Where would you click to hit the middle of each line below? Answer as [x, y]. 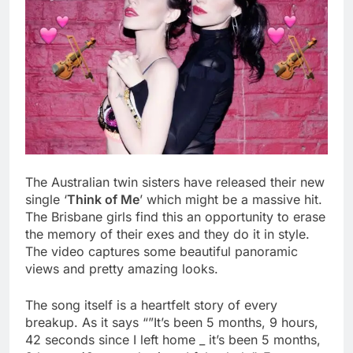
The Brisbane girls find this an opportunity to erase [175, 217]
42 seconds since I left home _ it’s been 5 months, [173, 340]
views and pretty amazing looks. [122, 269]
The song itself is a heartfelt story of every [151, 305]
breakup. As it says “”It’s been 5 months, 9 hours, [172, 323]
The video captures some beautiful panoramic [162, 252]
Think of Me [103, 200]
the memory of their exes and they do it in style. [167, 234]
